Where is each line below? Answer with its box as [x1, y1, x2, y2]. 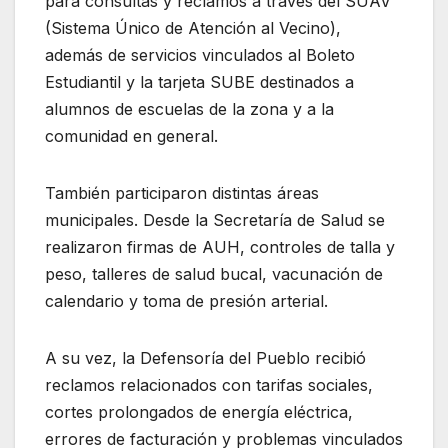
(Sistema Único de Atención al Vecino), [45, 18, 341, 39]
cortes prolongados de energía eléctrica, [45, 402, 353, 423]
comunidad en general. [45, 126, 218, 147]
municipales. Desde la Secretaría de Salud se [45, 210, 385, 231]
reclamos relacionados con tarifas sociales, [45, 375, 373, 396]
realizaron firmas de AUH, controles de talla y [45, 237, 395, 258]
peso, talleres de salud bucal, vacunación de [45, 264, 383, 285]
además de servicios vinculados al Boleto [45, 45, 355, 66]
